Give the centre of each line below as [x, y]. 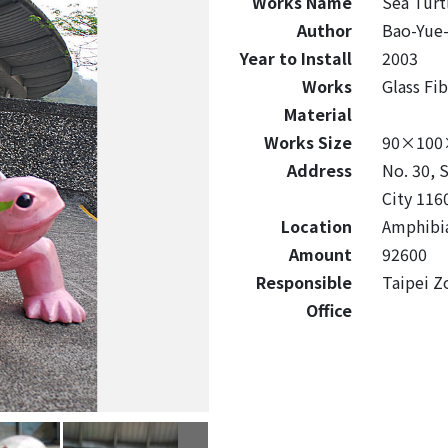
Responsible [303, 282]
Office [328, 310]
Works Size [307, 142]
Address [319, 170]
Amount [320, 254]
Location [316, 226]
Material [317, 114]
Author [324, 30]
